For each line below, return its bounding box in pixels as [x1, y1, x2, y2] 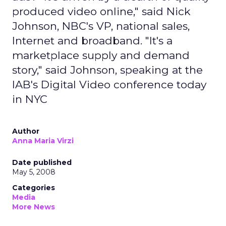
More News [12, 202, 55, 211]
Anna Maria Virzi [12, 136, 74, 145]
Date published [12, 158, 72, 167]
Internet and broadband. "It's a [12, 34, 173, 47]
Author [12, 127, 39, 136]
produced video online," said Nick [12, 5, 191, 18]
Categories [12, 183, 55, 192]
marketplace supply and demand [12, 49, 190, 62]
